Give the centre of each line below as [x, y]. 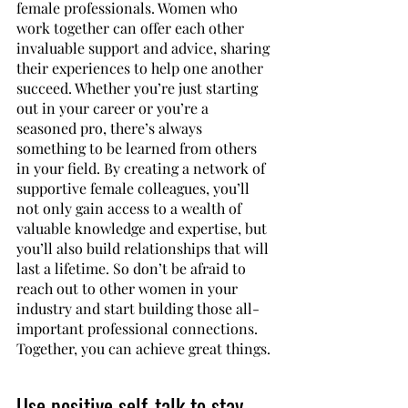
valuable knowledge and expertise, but [143, 228]
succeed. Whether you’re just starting [139, 88]
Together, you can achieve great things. [143, 348]
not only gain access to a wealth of [131, 208]
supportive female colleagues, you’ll [135, 188]
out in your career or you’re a [114, 108]
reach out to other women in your [129, 288]
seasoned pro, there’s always [111, 128]
